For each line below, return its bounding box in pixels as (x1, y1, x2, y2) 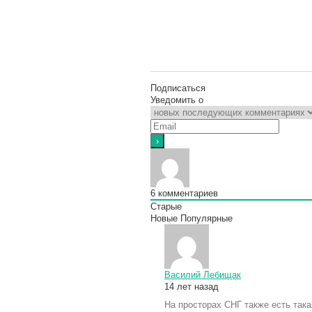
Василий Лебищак (164, 269, 241, 280)
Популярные (180, 212, 233, 224)
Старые (150, 201, 182, 212)
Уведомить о (150, 94, 203, 105)
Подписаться (150, 82, 205, 93)
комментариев (155, 187, 218, 198)
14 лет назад (164, 281, 219, 292)
